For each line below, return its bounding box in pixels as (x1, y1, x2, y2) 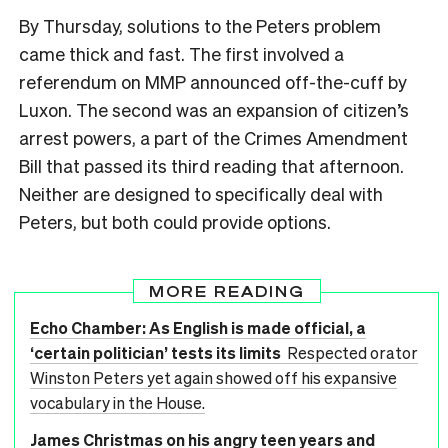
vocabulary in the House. (30, 392, 205, 414)
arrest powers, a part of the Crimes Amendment (19, 126, 408, 150)
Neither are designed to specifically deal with (19, 182, 383, 206)
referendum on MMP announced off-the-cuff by (19, 70, 407, 94)
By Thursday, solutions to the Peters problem (19, 14, 381, 38)
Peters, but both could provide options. (19, 210, 331, 234)
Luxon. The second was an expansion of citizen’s (19, 98, 409, 122)
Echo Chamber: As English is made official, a (30, 317, 366, 339)
